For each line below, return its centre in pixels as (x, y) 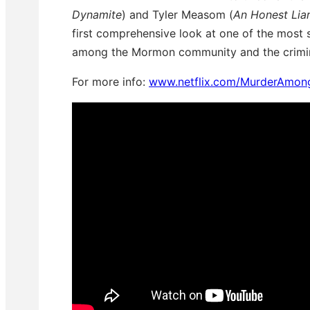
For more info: (110, 81)
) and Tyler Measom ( (177, 14)
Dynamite (97, 14)
